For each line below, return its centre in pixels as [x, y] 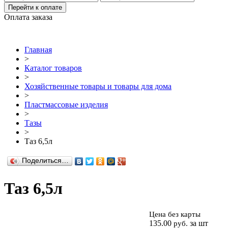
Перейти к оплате [35, 7]
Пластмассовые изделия [66, 104]
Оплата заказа [28, 17]
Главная [38, 49]
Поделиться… [45, 160]
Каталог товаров [53, 68]
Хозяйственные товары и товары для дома [98, 86]
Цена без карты [175, 214]
